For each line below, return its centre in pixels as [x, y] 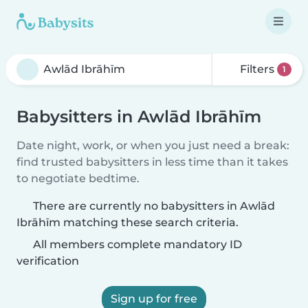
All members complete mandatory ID [136, 244]
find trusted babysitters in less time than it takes [152, 162]
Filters [257, 69]
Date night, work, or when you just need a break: [153, 145]
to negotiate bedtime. [78, 178]
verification [48, 261]
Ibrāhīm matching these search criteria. [128, 222]
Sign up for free [154, 299]
